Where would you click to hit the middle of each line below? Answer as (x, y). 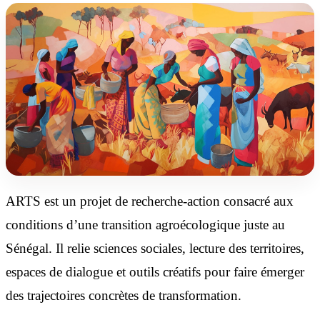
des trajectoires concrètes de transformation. (124, 296)
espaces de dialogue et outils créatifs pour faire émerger (155, 272)
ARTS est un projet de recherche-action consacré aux (150, 201)
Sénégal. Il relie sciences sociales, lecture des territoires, (155, 249)
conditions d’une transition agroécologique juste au (145, 225)
